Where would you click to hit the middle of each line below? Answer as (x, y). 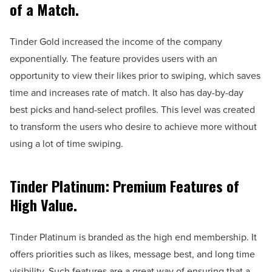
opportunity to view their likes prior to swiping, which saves (135, 75)
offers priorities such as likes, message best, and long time (132, 254)
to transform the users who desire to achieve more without (133, 126)
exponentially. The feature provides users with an (114, 58)
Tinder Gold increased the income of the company (116, 41)
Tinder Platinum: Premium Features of (124, 185)
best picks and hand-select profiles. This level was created (132, 109)
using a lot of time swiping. (66, 143)
